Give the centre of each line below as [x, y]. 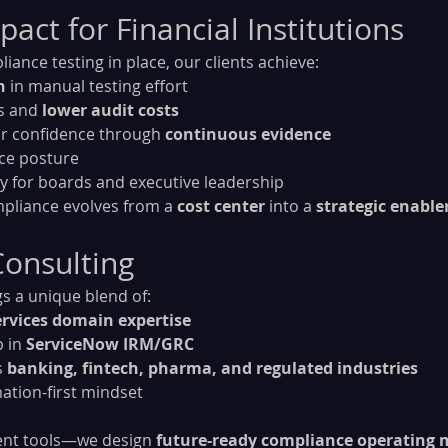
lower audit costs [110, 109]
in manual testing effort [97, 85]
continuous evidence [248, 133]
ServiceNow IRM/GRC [110, 343]
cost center [221, 205]
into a [290, 205]
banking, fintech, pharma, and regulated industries [212, 367]
